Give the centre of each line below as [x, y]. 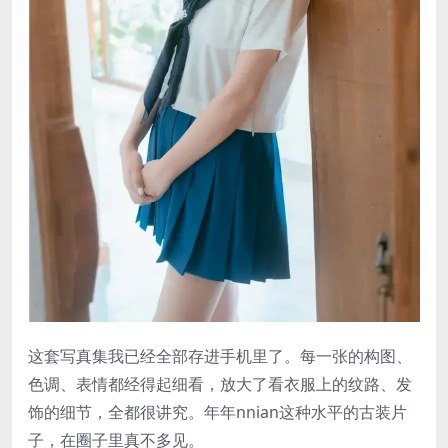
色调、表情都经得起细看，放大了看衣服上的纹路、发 [220, 384]
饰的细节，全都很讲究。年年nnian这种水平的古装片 [217, 412]
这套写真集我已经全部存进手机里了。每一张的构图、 [220, 356]
